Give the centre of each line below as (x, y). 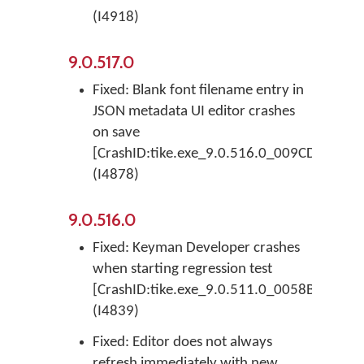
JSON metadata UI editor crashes (194, 112)
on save (116, 133)
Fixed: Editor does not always (182, 342)
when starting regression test (182, 269)
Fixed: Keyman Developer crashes (196, 248)
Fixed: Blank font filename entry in (198, 91)
